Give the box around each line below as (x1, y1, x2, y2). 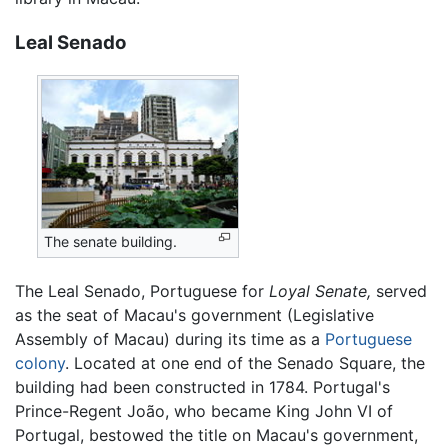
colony (15, 353, 65, 374)
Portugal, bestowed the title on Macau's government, (15, 425, 418, 446)
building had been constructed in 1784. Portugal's (15, 377, 390, 398)
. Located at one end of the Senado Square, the (65, 353, 425, 374)
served (371, 281, 427, 302)
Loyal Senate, (269, 281, 371, 302)
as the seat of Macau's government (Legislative (15, 305, 374, 326)
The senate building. (44, 233, 178, 251)
